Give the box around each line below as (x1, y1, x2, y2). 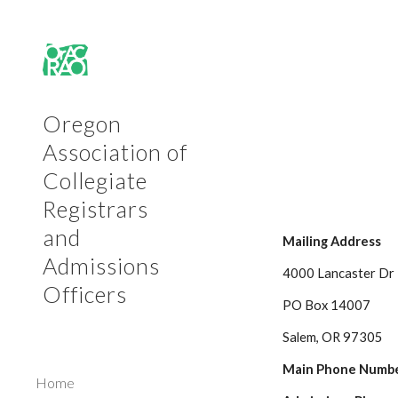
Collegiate (43, 167, 147, 194)
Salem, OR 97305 (283, 330, 384, 345)
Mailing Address (283, 234, 382, 249)
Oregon (43, 110, 122, 137)
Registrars (43, 195, 148, 222)
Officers (43, 281, 127, 307)
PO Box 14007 (283, 298, 371, 313)
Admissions (43, 252, 160, 279)
